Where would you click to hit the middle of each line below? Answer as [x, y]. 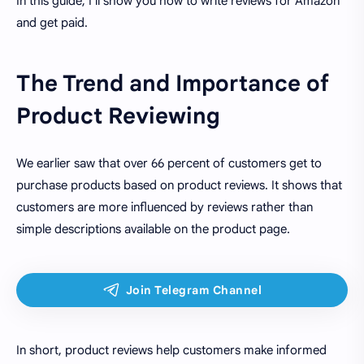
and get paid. [52, 23]
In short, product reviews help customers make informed [171, 351]
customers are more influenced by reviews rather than [165, 208]
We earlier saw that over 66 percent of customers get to [169, 164]
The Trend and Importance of [173, 83]
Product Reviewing [118, 116]
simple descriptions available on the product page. [153, 230]
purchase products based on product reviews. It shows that [179, 186]
